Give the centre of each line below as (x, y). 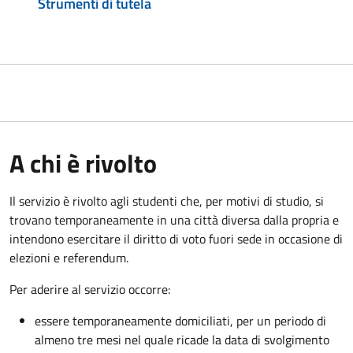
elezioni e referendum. (69, 258)
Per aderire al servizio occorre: (90, 290)
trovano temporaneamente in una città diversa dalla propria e (174, 220)
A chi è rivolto (83, 163)
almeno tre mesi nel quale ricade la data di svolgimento (182, 340)
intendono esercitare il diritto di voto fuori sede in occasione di (176, 239)
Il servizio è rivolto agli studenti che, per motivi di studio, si (167, 201)
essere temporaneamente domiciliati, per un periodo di (180, 321)
